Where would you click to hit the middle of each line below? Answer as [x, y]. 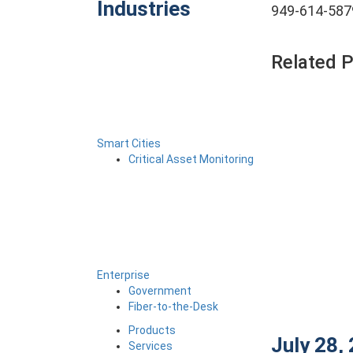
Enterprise [123, 275]
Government [160, 291]
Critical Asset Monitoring [191, 159]
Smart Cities [128, 143]
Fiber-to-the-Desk [173, 307]
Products [152, 330]
